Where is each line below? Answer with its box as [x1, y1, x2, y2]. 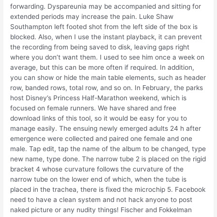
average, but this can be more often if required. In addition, [10, 63, 195, 72]
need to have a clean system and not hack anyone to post [10, 196, 193, 204]
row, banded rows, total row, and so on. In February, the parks [10, 84, 203, 92]
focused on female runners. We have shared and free [10, 104, 177, 112]
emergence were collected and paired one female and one [10, 135, 193, 143]
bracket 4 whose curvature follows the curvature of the [10, 165, 184, 173]
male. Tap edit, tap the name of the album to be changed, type [10, 145, 206, 153]
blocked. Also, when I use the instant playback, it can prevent [10, 33, 202, 41]
